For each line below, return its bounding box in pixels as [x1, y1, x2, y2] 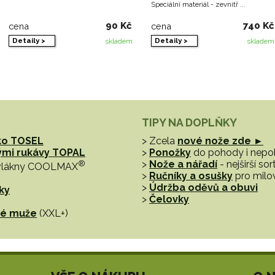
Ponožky [149, 146, 191, 158]
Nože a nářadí [149, 158, 217, 170]
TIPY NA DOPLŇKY [142, 115, 237, 129]
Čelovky [149, 193, 189, 205]
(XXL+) [39, 207, 68, 219]
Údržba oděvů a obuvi [149, 181, 258, 193]
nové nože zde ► [177, 134, 263, 147]
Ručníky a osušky [149, 169, 233, 182]
